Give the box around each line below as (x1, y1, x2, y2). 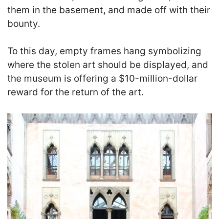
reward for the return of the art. (7, 87, 144, 98)
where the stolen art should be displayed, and (7, 59, 208, 71)
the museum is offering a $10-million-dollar (7, 73, 197, 85)
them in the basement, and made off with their (7, 4, 210, 16)
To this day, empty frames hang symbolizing (7, 45, 201, 57)
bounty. (7, 18, 40, 29)
